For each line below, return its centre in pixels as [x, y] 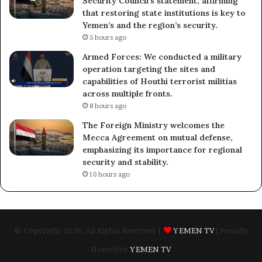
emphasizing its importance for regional [162, 149]
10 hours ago [110, 174]
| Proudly [232, 230]
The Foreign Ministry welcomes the [154, 125]
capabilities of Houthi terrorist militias [160, 81]
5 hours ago [108, 37]
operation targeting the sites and [149, 69]
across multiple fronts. [127, 93]
